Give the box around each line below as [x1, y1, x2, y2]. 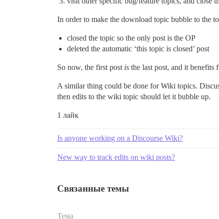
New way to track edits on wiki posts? [57, 153, 175, 161]
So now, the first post [57, 63, 124, 71]
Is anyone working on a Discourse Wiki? [57, 133, 183, 142]
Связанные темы [57, 183, 129, 194]
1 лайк [57, 110, 79, 119]
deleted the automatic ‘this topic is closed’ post [67, 44, 209, 53]
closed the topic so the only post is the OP [67, 33, 196, 42]
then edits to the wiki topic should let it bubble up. [57, 92, 211, 101]
